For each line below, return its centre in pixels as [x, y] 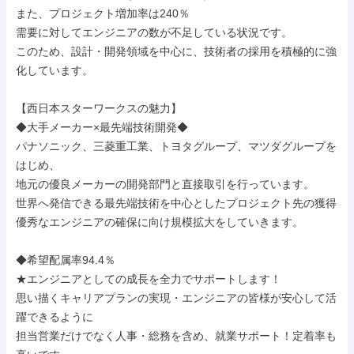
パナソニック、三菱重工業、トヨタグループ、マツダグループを [176, 146]
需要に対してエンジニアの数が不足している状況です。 [154, 32]
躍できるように [55, 317]
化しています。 [55, 70]
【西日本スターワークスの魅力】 [99, 108]
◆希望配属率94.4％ [66, 260]
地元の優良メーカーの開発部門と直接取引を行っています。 [165, 184]
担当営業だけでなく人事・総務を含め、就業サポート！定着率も [176, 336]
